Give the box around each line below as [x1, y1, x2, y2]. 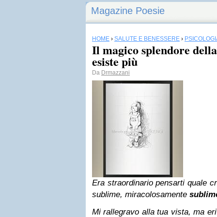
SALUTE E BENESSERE [114, 35, 180, 42]
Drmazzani [101, 69, 130, 76]
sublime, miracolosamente [92, 190, 189, 199]
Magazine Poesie [91, 5, 165, 16]
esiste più [92, 53, 138, 70]
